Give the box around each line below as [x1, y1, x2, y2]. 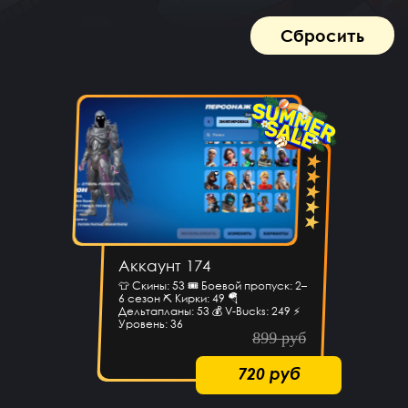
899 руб [251, 329, 307, 348]
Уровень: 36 [117, 317, 183, 331]
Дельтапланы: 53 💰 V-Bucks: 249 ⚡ [117, 304, 301, 319]
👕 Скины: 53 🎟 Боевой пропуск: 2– [117, 279, 307, 293]
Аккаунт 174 [117, 256, 210, 276]
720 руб [237, 363, 301, 384]
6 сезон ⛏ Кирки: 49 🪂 [117, 291, 239, 306]
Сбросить [280, 25, 364, 46]
